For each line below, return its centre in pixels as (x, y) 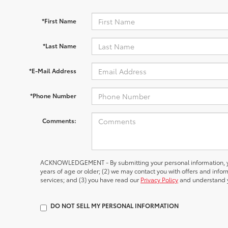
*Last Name (59, 46)
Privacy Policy (160, 179)
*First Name (59, 21)
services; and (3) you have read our (91, 179)
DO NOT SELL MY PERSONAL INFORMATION (115, 205)
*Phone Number (53, 95)
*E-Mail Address (52, 70)
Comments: (59, 120)
